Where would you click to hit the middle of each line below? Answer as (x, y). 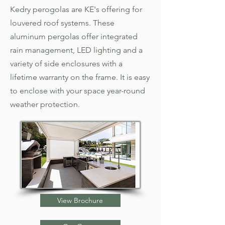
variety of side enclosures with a (66, 64)
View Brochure (80, 200)
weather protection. (46, 104)
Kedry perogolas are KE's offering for (76, 9)
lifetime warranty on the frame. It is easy (80, 77)
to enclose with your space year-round (77, 91)
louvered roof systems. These (62, 23)
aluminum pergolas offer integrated (74, 36)
